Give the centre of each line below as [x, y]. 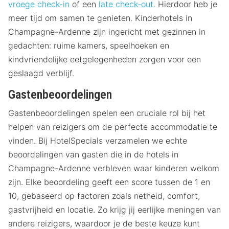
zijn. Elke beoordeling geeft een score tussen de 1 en [109, 182]
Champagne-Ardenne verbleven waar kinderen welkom [114, 168]
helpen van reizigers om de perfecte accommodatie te [113, 127]
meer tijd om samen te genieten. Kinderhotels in [100, 18]
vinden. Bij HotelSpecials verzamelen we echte [98, 140]
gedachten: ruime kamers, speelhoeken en [89, 45]
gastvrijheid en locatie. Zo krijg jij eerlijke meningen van [114, 209]
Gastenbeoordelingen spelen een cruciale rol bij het [107, 113]
